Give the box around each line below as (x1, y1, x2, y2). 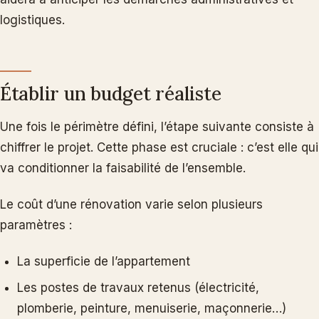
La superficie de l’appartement (17, 253, 190, 268)
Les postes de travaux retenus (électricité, (17, 280, 259, 295)
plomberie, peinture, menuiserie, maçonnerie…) (17, 300, 286, 315)
